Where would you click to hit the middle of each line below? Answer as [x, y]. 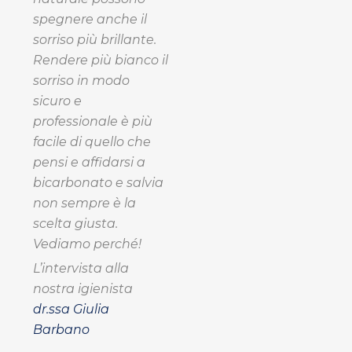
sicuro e [57, 101]
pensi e [57, 162]
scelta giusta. [75, 223]
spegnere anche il [90, 19]
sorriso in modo [81, 80]
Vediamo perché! [87, 244]
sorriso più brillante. [95, 39]
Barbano [61, 329]
